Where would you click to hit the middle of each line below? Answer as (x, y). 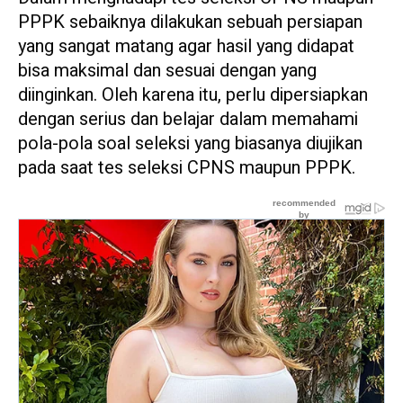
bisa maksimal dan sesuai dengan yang (167, 71)
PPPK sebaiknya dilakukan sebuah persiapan (190, 22)
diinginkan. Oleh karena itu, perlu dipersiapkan (193, 95)
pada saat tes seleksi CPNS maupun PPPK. (187, 168)
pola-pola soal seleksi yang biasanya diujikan (190, 144)
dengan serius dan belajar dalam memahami (188, 120)
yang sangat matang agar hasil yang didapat (186, 47)
